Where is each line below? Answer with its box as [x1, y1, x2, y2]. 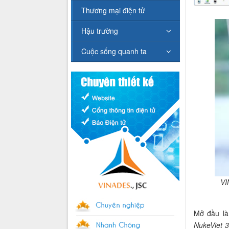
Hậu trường [81, 26, 118, 36]
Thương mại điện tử [81, 5, 145, 16]
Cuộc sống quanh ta [81, 46, 147, 57]
